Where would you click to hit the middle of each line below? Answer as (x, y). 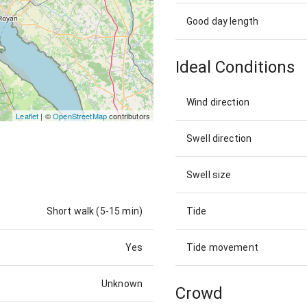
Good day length (223, 22)
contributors (128, 116)
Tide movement (222, 247)
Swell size (209, 174)
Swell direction (219, 138)
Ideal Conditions (235, 67)
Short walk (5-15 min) (94, 211)
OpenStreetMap (80, 116)
